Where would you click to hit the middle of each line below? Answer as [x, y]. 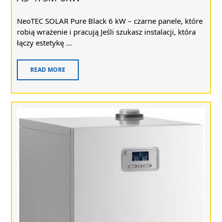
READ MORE [48, 70]
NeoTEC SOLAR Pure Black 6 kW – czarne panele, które [110, 21]
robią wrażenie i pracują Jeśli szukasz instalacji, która [106, 32]
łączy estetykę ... [44, 43]
